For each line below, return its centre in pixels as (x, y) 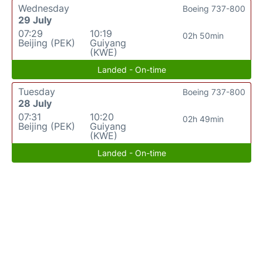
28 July (35, 103)
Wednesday (44, 8)
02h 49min (203, 119)
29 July (35, 20)
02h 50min (203, 36)
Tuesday (37, 92)
